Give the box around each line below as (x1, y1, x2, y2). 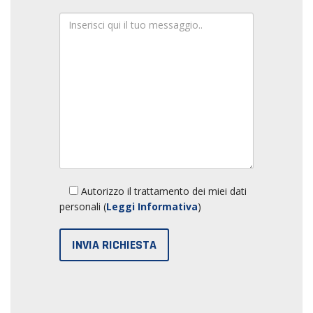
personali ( (59, 199, 106, 213)
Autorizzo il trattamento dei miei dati (78, 184, 247, 198)
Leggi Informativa (106, 199, 198, 213)
